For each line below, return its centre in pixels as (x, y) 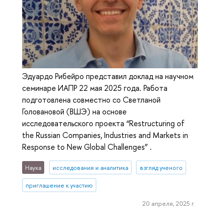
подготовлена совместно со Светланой (91, 100)
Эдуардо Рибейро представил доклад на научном (108, 76)
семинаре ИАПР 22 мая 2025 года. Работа (95, 88)
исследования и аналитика (90, 167)
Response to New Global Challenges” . (87, 147)
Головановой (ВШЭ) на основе (74, 112)
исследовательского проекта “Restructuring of (103, 124)
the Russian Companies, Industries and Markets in (105, 135)
